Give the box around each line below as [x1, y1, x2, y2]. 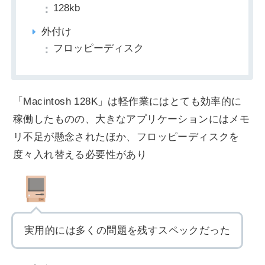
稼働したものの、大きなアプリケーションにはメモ [13, 114, 250, 125]
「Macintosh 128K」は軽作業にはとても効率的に [13, 96, 242, 108]
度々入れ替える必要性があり [13, 149, 147, 161]
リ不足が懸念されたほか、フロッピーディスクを [13, 131, 240, 143]
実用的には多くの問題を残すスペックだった [24, 225, 230, 237]
